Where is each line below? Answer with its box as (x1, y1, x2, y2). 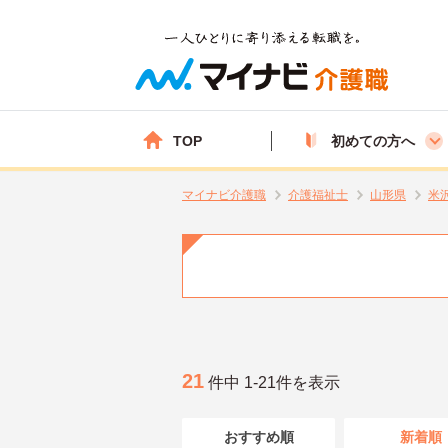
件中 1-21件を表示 (204, 373, 340, 391)
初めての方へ (331, 132, 415, 149)
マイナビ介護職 (182, 188, 266, 202)
